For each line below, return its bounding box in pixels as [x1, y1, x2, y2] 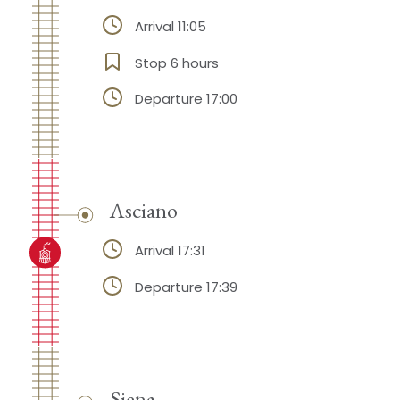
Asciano [109, 196, 178, 225]
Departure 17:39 [134, 278, 237, 297]
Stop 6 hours [134, 53, 219, 72]
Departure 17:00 [134, 89, 237, 109]
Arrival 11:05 [134, 16, 206, 36]
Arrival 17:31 [134, 241, 205, 261]
